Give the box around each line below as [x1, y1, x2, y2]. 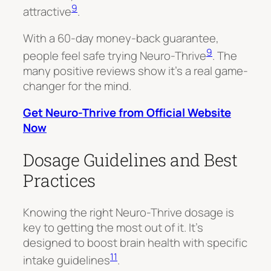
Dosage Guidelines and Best [23, 148, 237, 172]
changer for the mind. [23, 78, 131, 94]
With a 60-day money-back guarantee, [23, 30, 219, 46]
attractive [23, 4, 71, 20]
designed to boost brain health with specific [23, 234, 247, 250]
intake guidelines [23, 252, 110, 268]
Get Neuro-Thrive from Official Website [23, 104, 231, 120]
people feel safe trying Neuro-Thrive [23, 48, 206, 64]
